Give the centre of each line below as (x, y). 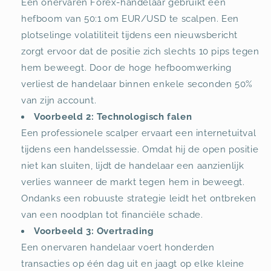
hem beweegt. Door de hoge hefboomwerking (127, 67)
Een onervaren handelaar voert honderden (118, 247)
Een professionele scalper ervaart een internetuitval (139, 133)
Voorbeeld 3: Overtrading (94, 231)
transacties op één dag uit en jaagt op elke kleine (133, 263)
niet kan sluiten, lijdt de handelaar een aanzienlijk (133, 165)
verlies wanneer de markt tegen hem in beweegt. (133, 182)
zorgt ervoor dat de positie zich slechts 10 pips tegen (140, 51)
